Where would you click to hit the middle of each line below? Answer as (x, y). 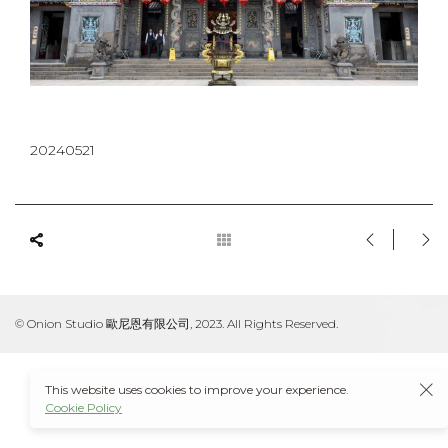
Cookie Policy (83, 407)
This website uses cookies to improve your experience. (197, 389)
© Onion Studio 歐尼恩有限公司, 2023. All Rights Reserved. (176, 323)
